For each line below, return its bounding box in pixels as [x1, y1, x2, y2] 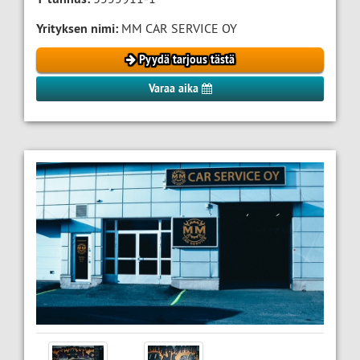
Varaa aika [148, 81, 202, 96]
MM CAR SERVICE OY [118, 20, 237, 37]
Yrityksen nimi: [36, 20, 118, 38]
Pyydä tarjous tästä [135, 52, 235, 67]
